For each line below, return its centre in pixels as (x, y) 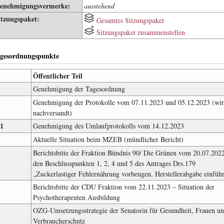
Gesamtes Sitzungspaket (130, 20)
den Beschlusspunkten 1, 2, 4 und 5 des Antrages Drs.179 (114, 163)
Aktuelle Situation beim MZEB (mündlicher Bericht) (108, 139)
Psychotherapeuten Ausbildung (76, 197)
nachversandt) (52, 113)
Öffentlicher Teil (57, 76)
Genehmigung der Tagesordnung (79, 89)
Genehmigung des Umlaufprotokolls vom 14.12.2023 (108, 126)
